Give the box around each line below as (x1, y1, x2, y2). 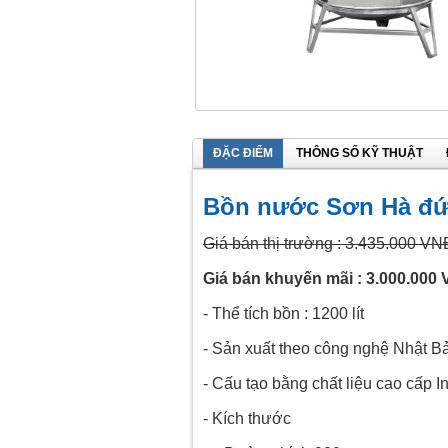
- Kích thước (203, 410, 291, 428)
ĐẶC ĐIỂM (213, 146, 273, 160)
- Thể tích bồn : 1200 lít (203, 305, 364, 323)
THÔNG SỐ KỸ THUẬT (296, 146, 423, 160)
